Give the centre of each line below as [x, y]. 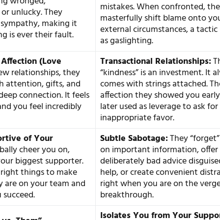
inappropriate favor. [137, 118]
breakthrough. [127, 195]
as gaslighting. [127, 41]
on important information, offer [159, 150]
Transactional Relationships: [156, 61]
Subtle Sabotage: [134, 138]
